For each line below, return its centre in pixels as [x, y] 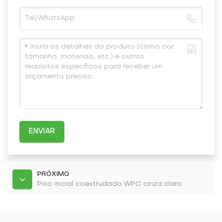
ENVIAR [42, 132]
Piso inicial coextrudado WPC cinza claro [110, 184]
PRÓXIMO [53, 175]
